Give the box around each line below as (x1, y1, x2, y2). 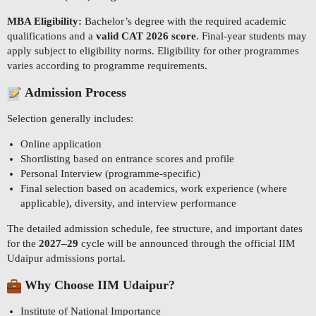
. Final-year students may (196, 30, 307, 42)
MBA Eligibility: (7, 16, 82, 28)
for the (7, 238, 39, 250)
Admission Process (25, 85, 126, 100)
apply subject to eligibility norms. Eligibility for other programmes (7, 45, 299, 57)
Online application (20, 138, 102, 150)
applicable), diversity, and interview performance (20, 197, 236, 209)
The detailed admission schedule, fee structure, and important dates (7, 223, 303, 235)
